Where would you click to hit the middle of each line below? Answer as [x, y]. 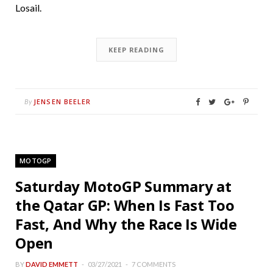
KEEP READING [136, 50]
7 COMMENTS [154, 264]
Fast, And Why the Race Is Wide [126, 224]
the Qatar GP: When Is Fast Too [125, 205]
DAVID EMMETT [52, 264]
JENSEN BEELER [62, 102]
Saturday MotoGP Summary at [123, 186]
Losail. [28, 8]
